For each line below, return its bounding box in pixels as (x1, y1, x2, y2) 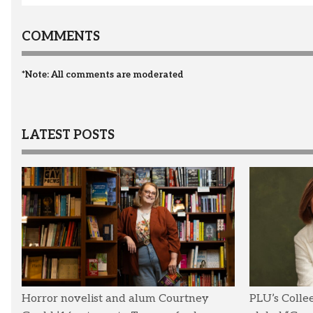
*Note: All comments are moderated (22, 68, 184, 80)
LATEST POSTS (22, 127, 115, 143)
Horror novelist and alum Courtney (22, 292, 209, 306)
